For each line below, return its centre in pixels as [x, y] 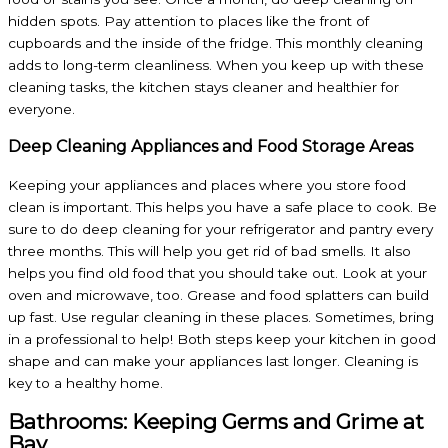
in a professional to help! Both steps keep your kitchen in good [222, 338]
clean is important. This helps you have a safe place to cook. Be [222, 206]
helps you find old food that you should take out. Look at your [217, 272]
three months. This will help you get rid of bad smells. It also [209, 250]
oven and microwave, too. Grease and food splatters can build [218, 294]
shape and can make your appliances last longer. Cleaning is [213, 360]
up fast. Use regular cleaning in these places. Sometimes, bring [221, 316]
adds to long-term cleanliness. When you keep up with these [216, 64]
